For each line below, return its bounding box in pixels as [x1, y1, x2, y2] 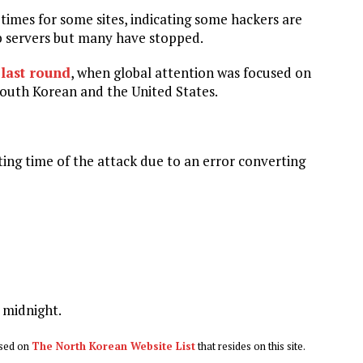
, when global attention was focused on [70, 62, 311, 82]
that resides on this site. [195, 338, 305, 353]
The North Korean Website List [32, 338, 195, 353]
